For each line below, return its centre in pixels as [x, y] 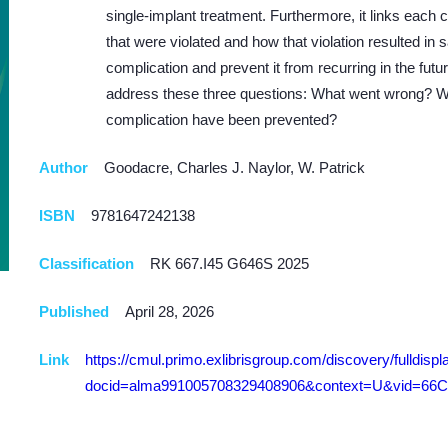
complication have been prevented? [221, 119]
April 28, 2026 [169, 311]
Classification [86, 263]
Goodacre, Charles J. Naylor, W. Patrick [234, 167]
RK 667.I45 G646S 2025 [229, 263]
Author [63, 167]
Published [74, 311]
